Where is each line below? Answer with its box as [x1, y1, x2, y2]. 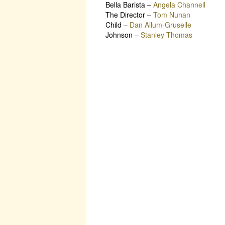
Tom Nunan [153, 9, 190, 20]
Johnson [105, 29, 133, 40]
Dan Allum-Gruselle [130, 19, 191, 30]
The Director [105, 9, 145, 20]
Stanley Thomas [141, 29, 192, 40]
